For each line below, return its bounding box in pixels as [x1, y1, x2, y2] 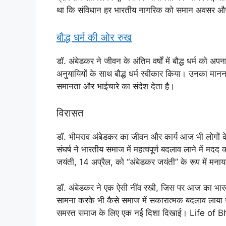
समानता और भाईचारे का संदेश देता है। [56, 81, 175, 91]
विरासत [56, 107, 83, 120]
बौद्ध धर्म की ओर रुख [56, 31, 132, 43]
